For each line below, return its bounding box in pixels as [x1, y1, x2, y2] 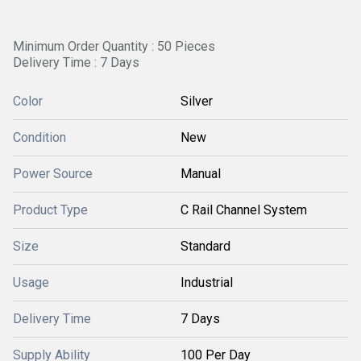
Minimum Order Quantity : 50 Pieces [13, 39, 215, 54]
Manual [180, 166, 221, 181]
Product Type [13, 202, 88, 218]
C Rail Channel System [180, 202, 307, 218]
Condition [13, 130, 66, 145]
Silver [180, 93, 213, 109]
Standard [180, 239, 230, 254]
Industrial [180, 275, 233, 290]
